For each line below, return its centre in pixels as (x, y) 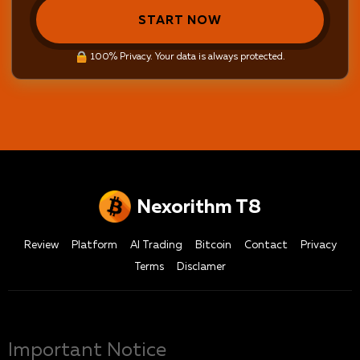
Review (41, 245)
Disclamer (201, 267)
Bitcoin (213, 245)
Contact (266, 245)
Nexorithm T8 (199, 207)
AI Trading (156, 245)
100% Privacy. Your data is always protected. (188, 57)
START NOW (180, 20)
